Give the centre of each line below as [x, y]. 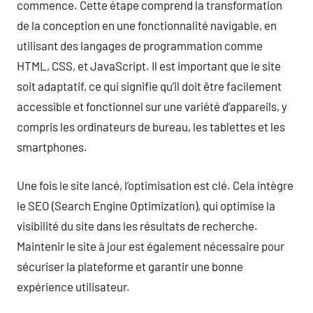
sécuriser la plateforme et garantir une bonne [130, 266]
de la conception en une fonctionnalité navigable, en [147, 25]
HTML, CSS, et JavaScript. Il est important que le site [149, 66]
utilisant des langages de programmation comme [140, 45]
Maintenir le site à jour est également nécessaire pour [151, 246]
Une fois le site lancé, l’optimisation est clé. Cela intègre [155, 185]
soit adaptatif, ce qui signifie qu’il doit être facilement [149, 86]
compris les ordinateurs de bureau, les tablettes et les [151, 126]
